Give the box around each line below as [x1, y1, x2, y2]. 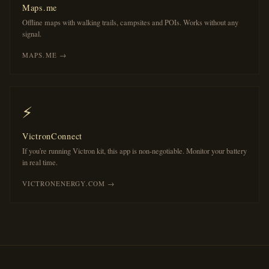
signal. [22, 29, 41, 39]
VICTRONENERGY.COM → [22, 179, 115, 188]
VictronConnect [22, 130, 83, 142]
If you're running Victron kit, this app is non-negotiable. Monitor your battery [22, 146, 247, 156]
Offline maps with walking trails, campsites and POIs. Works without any [22, 17, 238, 28]
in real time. [22, 157, 58, 168]
